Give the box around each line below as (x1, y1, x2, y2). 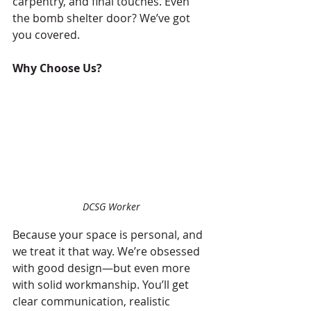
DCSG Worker (82, 199, 140, 213)
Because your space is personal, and (12, 226, 205, 242)
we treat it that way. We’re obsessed (12, 243, 203, 259)
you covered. (12, 27, 80, 43)
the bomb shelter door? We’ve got (12, 10, 193, 26)
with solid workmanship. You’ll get (12, 276, 192, 292)
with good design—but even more (12, 260, 193, 276)
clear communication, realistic (12, 293, 173, 309)
